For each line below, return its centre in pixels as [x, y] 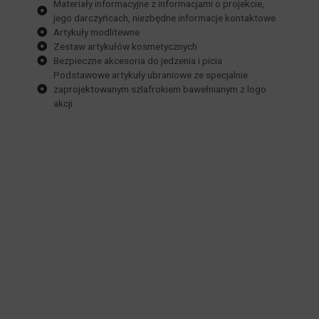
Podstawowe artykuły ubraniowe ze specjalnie [150, 75]
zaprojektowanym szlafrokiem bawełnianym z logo [159, 89]
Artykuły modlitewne [96, 32]
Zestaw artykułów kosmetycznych [125, 47]
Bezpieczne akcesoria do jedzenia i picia [137, 61]
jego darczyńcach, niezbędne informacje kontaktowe [164, 18]
